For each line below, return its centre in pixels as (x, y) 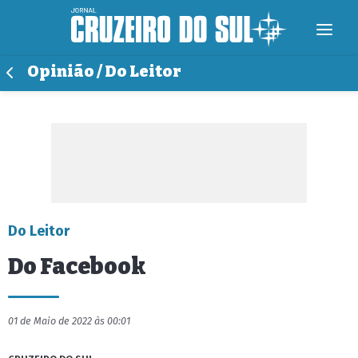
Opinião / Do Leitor (104, 72)
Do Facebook (77, 267)
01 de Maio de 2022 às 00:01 (69, 321)
